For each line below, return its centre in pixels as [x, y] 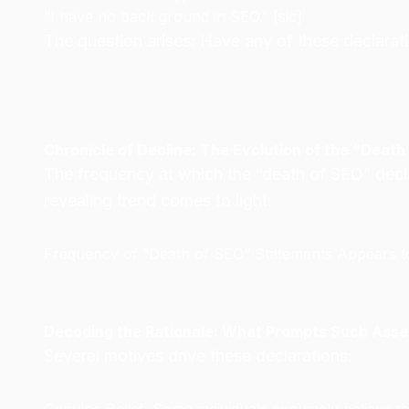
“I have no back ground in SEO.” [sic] [173, 16]
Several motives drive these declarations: [198, 356]
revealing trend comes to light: [158, 200]
